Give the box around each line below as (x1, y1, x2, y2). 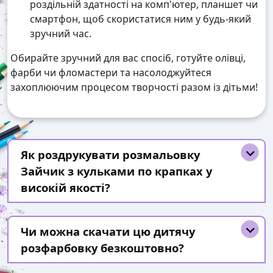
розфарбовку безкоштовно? (21, 240, 184, 256)
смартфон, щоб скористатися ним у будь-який (30, 12, 251, 26)
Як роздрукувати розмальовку (21, 147, 200, 163)
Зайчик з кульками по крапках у (21, 163, 212, 179)
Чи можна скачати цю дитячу (21, 224, 195, 239)
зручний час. (30, 27, 91, 41)
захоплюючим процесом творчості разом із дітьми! (10, 80, 258, 94)
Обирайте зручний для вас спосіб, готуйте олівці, (10, 51, 246, 65)
